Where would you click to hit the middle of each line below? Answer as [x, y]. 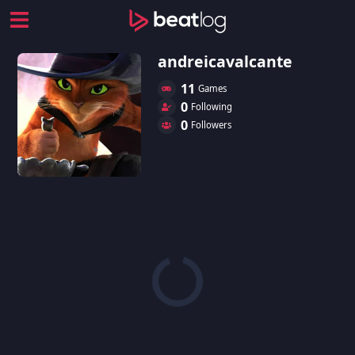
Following [211, 106]
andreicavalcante [225, 61]
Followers [211, 124]
